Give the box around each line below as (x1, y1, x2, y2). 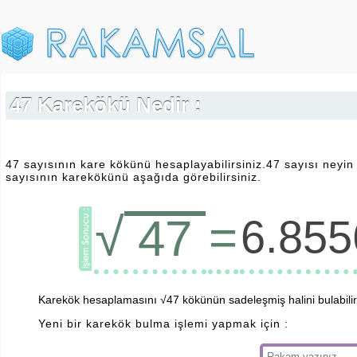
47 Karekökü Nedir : (10, 93, 202, 118)
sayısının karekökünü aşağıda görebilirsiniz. (6, 170, 261, 183)
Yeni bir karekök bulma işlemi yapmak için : (38, 316, 288, 330)
